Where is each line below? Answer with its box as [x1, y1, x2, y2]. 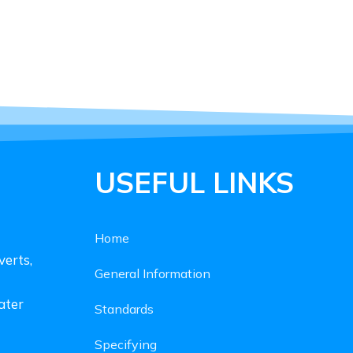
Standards [94, 300, 154, 317]
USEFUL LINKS [94, 164, 294, 200]
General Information [94, 265, 210, 281]
